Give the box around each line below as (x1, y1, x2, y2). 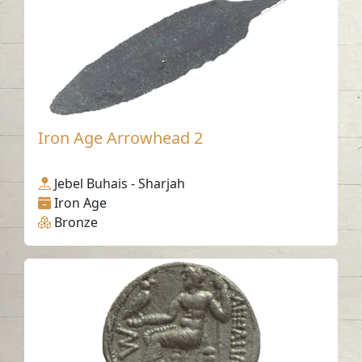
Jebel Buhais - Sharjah (54, 175, 186, 193)
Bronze (54, 213, 99, 232)
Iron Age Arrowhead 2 (38, 127, 204, 149)
